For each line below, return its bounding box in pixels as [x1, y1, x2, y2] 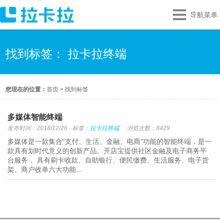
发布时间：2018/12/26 [7, 125, 68, 132]
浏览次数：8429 [127, 125, 170, 132]
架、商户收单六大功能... [7, 165, 82, 173]
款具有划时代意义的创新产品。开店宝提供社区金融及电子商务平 [7, 147, 207, 155]
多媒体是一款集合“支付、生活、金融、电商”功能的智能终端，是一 [7, 137, 212, 145]
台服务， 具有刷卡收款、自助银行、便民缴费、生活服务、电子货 [7, 156, 209, 164]
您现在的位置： [5, 86, 47, 93]
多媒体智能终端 [7, 113, 63, 121]
